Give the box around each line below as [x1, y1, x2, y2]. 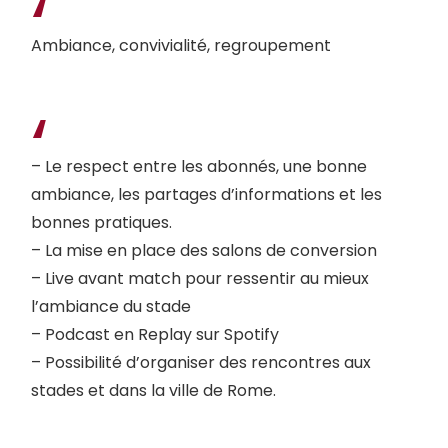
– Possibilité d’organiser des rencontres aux [31, 351, 371, 375]
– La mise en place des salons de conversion [31, 239, 377, 263]
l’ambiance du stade [31, 295, 191, 319]
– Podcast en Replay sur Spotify [31, 323, 279, 347]
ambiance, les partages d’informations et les [31, 183, 382, 207]
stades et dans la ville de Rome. [31, 379, 276, 403]
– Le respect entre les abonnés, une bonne [31, 155, 367, 179]
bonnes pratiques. [31, 211, 172, 235]
